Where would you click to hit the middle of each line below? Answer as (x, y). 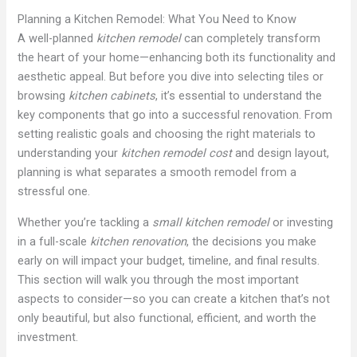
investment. (48, 337)
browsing (43, 96)
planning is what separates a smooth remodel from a (157, 173)
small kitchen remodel (211, 223)
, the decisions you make (252, 242)
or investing (302, 223)
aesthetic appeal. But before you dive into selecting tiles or (171, 77)
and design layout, (281, 153)
